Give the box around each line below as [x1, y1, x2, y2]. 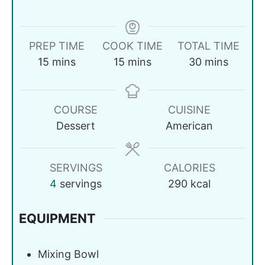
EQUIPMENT [19, 211, 95, 227]
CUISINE [168, 104, 211, 117]
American [166, 119, 213, 132]
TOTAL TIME [177, 40, 240, 53]
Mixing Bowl [38, 247, 99, 260]
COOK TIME [102, 40, 163, 53]
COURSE [54, 104, 98, 117]
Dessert [56, 119, 95, 132]
